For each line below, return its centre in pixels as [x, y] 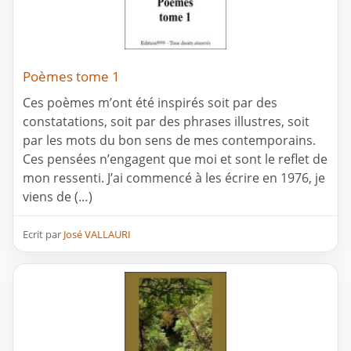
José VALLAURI [97, 235]
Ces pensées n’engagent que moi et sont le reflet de [175, 159]
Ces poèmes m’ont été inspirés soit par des [150, 103]
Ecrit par [43, 235]
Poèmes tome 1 [71, 77]
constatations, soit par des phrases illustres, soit [166, 122]
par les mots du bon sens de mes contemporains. [169, 141]
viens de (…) [58, 197]
